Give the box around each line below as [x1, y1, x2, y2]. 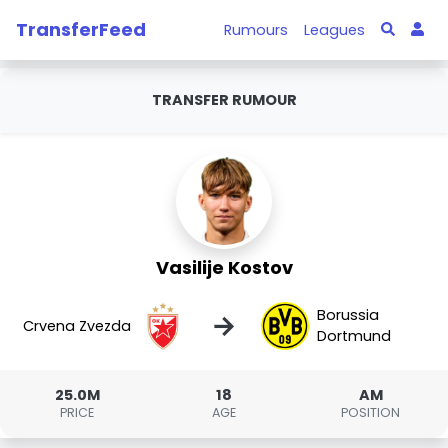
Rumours [224, 19, 289, 40]
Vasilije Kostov [155, 255, 293, 280]
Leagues [304, 19, 366, 40]
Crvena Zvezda [23, 315, 132, 336]
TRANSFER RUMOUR [151, 90, 297, 110]
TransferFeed [16, 16, 146, 42]
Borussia [316, 305, 379, 325]
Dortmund [316, 326, 391, 346]
